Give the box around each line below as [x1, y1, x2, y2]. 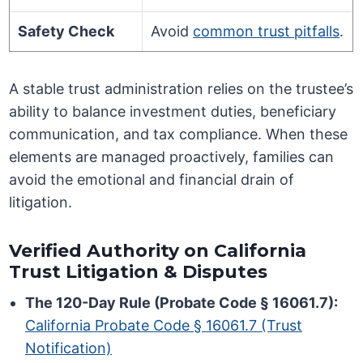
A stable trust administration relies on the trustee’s [9, 80, 354, 98]
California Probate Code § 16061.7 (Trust [25, 317, 303, 335]
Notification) [25, 340, 113, 357]
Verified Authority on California [9, 240, 307, 263]
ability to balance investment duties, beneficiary [9, 103, 337, 121]
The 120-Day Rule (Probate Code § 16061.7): [25, 294, 339, 312]
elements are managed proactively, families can [9, 148, 335, 166]
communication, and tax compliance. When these [9, 126, 348, 143]
